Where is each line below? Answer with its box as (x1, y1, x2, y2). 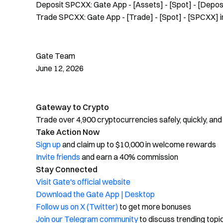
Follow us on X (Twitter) (36, 202, 118, 212)
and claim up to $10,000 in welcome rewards (61, 139, 216, 149)
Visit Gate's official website (36, 177, 130, 187)
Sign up (36, 139, 61, 149)
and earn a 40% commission (80, 152, 178, 162)
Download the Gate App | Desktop (36, 189, 155, 199)
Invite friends (36, 152, 80, 162)
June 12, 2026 (36, 63, 84, 73)
